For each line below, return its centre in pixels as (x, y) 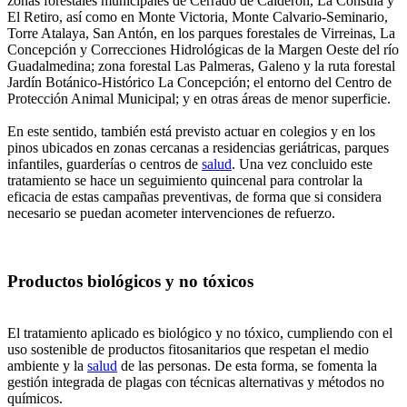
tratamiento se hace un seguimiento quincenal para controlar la (185, 181)
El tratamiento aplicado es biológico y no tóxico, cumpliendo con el (200, 333)
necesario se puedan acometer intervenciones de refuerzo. (171, 213)
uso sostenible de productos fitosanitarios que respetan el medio (188, 349)
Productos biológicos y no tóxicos (130, 282)
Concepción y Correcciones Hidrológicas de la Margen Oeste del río (203, 50)
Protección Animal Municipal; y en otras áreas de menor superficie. (199, 99)
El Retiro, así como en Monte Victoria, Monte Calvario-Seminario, (198, 17)
